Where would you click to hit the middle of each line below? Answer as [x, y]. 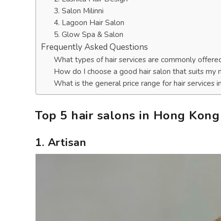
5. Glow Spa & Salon [88, 34]
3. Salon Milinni [78, 11]
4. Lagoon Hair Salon [89, 22]
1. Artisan [60, 143]
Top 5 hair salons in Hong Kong [127, 115]
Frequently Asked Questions [94, 47]
